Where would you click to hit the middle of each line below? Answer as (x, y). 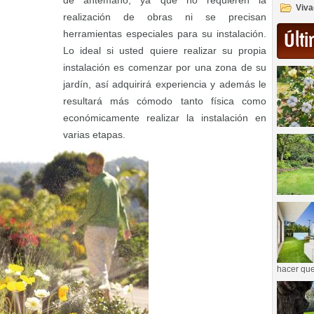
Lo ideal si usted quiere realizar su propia (165, 50)
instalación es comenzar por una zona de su (165, 67)
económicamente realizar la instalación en (165, 118)
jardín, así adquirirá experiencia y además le (165, 84)
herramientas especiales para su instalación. (165, 34)
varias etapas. (94, 135)
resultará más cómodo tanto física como (165, 101)
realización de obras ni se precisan (165, 17)
